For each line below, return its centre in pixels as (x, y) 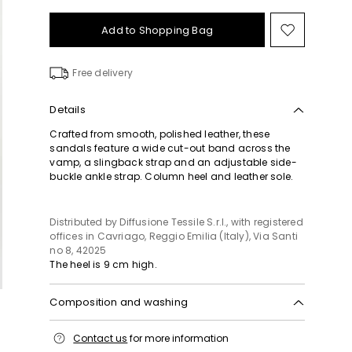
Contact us (101, 338)
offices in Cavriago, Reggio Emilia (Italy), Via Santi (174, 236)
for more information (178, 338)
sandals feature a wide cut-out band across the (170, 148)
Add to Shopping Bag (158, 30)
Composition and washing (119, 302)
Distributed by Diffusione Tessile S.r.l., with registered (176, 222)
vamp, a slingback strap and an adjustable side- (173, 162)
